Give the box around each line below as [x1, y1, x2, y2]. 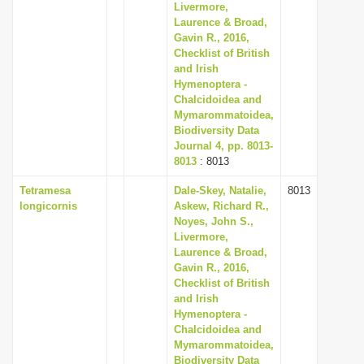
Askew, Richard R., [174, 200, 269, 212]
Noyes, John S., [174, 215, 253, 227]
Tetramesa [19, 184, 71, 197]
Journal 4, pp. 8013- [174, 140, 273, 152]
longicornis [19, 200, 77, 212]
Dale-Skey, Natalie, [174, 184, 266, 197]
